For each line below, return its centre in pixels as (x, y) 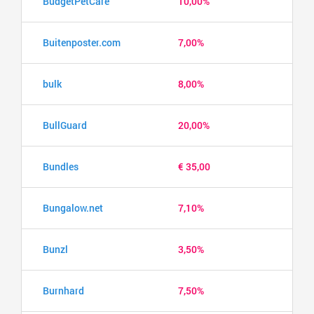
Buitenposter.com (82, 42)
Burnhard (63, 290)
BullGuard (65, 125)
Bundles (61, 166)
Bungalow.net (73, 207)
